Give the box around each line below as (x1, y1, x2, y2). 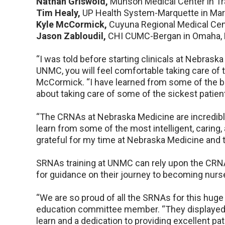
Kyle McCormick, (36, 19, 107, 30)
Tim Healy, (36, 8, 80, 19)
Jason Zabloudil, (36, 31, 106, 42)
